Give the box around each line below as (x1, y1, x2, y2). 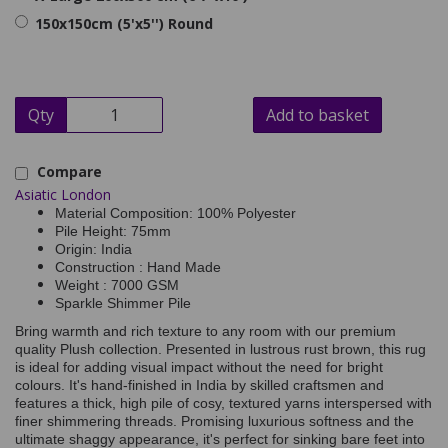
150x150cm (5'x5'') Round (35, 14, 213, 33)
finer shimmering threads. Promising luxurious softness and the (15, 413, 414, 429)
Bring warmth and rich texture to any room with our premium (15, 323, 396, 339)
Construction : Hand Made (55, 259, 221, 275)
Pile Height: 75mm (55, 223, 171, 239)
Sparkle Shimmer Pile (55, 295, 199, 311)
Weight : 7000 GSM (55, 277, 179, 293)
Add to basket (265, 104, 369, 126)
